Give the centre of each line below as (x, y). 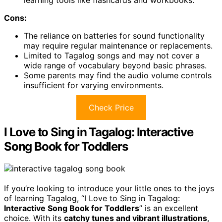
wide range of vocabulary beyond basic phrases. (115, 66)
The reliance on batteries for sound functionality (114, 36)
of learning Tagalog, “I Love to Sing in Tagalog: (92, 198)
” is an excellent (169, 208)
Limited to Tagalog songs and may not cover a (112, 56)
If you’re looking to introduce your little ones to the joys (109, 189)
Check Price (111, 108)
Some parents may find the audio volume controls (118, 76)
